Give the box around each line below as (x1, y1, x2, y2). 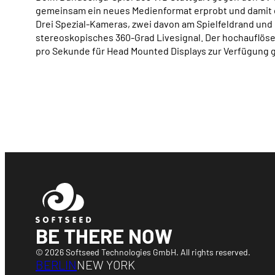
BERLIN (36, 257, 77, 272)
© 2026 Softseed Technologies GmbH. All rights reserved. (36, 247, 250, 257)
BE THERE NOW (36, 223, 172, 248)
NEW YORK (77, 257, 135, 272)
